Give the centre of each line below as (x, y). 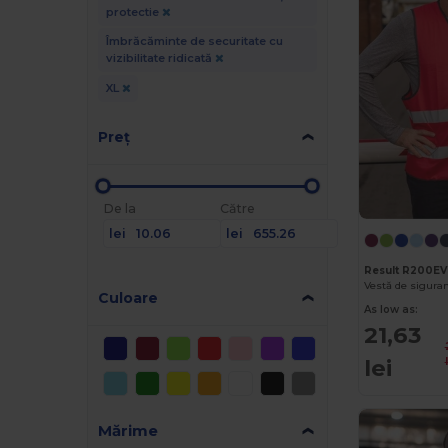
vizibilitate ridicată (160, 58)
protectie (133, 11)
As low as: (391, 309)
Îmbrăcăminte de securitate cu (194, 41)
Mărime (128, 430)
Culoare (128, 297)
